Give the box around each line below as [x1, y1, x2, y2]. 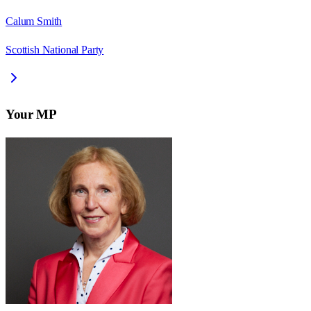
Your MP [6, 107, 57, 122]
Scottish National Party [6, 44, 104, 56]
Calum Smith [6, 15, 62, 28]
